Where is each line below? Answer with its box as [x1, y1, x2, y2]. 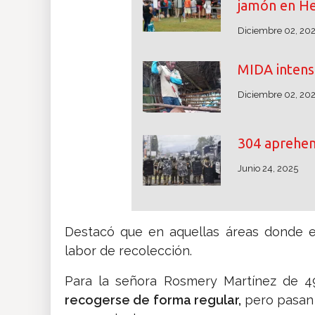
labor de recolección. [65, 243, 192, 259]
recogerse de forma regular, [65, 292, 241, 308]
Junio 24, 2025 [237, 162, 298, 174]
